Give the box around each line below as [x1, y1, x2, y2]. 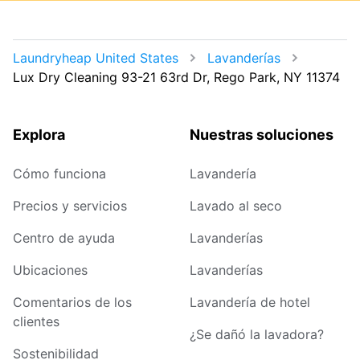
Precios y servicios [13, 198, 127, 215]
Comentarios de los [13, 294, 132, 311]
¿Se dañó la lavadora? [190, 326, 324, 343]
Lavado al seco [190, 198, 282, 215]
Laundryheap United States [13, 50, 178, 67]
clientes [13, 313, 59, 330]
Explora [13, 126, 65, 144]
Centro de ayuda [13, 230, 115, 247]
